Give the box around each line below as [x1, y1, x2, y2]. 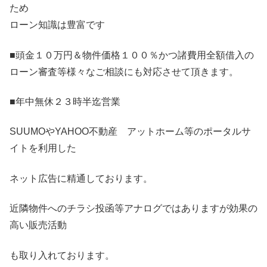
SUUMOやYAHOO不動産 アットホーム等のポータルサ [10, 126, 251, 137]
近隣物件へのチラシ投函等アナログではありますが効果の [10, 203, 257, 214]
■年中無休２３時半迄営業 [10, 96, 120, 107]
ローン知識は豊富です [10, 20, 105, 30]
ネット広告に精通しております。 [10, 173, 153, 184]
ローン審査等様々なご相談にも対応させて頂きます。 [10, 66, 238, 77]
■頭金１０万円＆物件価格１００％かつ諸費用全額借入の [10, 49, 254, 60]
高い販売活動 [10, 220, 67, 231]
